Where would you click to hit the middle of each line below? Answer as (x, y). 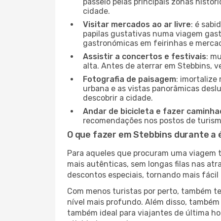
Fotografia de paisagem (129, 79)
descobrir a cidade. (118, 98)
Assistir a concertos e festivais (145, 56)
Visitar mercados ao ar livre (137, 24)
